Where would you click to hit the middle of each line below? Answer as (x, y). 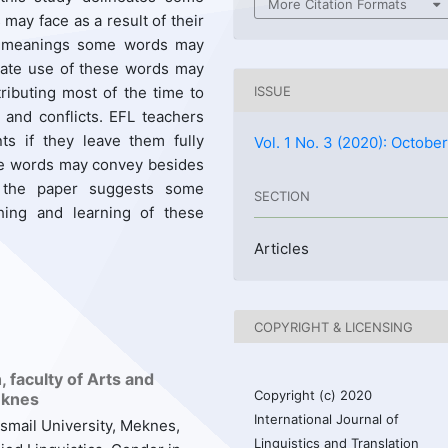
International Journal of (327, 419)
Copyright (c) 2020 (313, 395)
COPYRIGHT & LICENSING (334, 326)
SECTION (282, 195)
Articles (282, 249)
